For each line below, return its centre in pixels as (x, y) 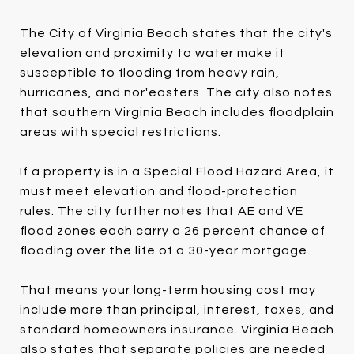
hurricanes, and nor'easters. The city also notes (176, 92)
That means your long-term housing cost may (168, 290)
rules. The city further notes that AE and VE (162, 211)
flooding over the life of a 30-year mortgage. (165, 250)
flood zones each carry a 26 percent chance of (173, 230)
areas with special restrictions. (121, 132)
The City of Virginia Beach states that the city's (176, 33)
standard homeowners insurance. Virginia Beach (177, 329)
